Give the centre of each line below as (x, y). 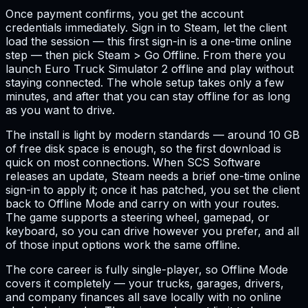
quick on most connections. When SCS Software (133, 162)
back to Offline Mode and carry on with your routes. (142, 203)
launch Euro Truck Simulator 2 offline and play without (150, 68)
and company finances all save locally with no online (143, 297)
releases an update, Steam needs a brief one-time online (153, 176)
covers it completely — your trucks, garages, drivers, (145, 283)
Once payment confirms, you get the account (124, 13)
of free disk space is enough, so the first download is (143, 148)
